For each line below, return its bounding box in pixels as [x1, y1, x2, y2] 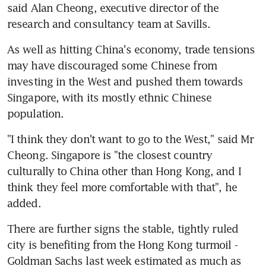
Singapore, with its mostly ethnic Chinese [7, 90, 212, 104]
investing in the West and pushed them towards [7, 74, 243, 88]
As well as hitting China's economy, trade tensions [7, 42, 255, 56]
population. [7, 106, 64, 120]
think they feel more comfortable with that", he [7, 180, 237, 194]
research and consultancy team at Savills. [7, 17, 211, 30]
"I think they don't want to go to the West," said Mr [7, 132, 254, 145]
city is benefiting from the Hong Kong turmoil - [7, 237, 237, 251]
